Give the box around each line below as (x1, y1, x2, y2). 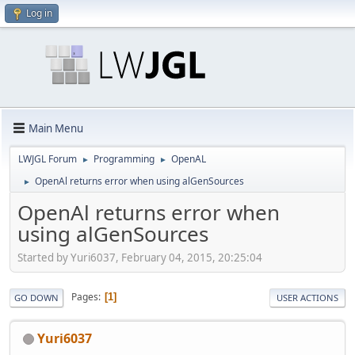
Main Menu (29, 120, 83, 136)
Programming (94, 152, 155, 166)
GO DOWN (14, 291, 59, 303)
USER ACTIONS (277, 291, 338, 303)
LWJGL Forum (18, 152, 77, 166)
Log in (26, 6, 52, 20)
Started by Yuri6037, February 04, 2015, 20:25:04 (17, 250, 262, 265)
